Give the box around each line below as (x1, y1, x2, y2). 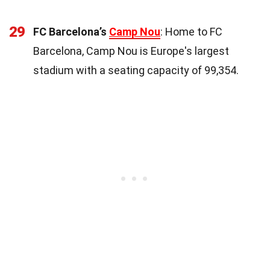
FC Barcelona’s (33, 25, 109, 38)
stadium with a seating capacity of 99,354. (33, 63, 239, 77)
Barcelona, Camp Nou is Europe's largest (33, 44, 229, 57)
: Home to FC (160, 25, 222, 38)
